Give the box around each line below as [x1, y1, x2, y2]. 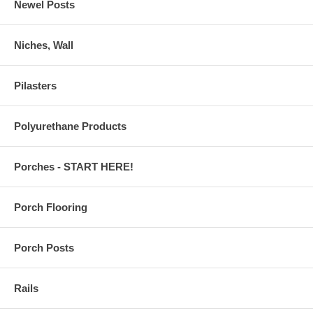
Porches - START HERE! [14, 161, 133, 173]
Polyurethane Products [14, 120, 126, 132]
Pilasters [14, 80, 57, 92]
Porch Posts [14, 242, 74, 254]
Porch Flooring [14, 201, 87, 213]
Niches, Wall [14, 39, 73, 51]
